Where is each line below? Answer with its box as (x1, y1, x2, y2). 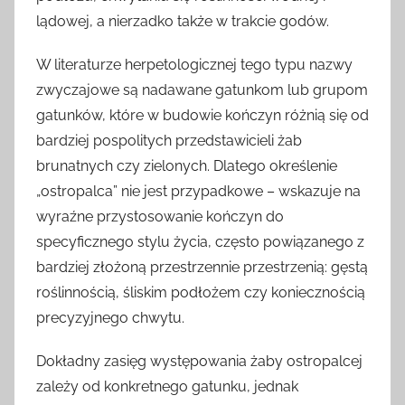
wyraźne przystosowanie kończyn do (36, 207, 284, 225)
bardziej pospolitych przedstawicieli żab (36, 131, 302, 149)
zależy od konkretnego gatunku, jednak (36, 377, 298, 395)
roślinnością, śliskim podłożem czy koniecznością (36, 283, 365, 301)
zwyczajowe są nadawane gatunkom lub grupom (36, 80, 368, 99)
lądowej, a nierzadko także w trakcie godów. (36, 12, 329, 30)
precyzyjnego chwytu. (36, 308, 184, 326)
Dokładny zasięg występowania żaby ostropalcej (36, 352, 363, 370)
